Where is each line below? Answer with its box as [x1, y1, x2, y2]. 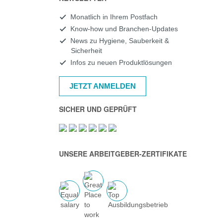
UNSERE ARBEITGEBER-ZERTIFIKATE [58, 149, 187, 159]
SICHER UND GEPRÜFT [58, 104, 137, 114]
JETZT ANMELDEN [69, 82, 136, 90]
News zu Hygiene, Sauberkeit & [70, 37, 169, 45]
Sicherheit [70, 47, 102, 55]
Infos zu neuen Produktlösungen [70, 58, 172, 66]
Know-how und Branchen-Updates [70, 25, 178, 33]
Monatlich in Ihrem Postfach [70, 13, 158, 21]
